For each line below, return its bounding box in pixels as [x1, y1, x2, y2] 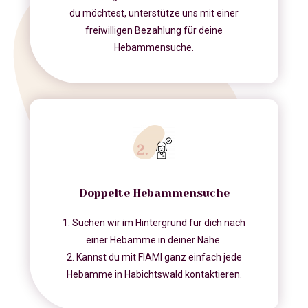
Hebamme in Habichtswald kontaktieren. [66, 269, 242, 280]
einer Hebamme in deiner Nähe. [86, 234, 222, 246]
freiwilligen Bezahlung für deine [85, 25, 223, 36]
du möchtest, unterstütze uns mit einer [69, 8, 239, 19]
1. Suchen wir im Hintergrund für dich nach [63, 217, 245, 229]
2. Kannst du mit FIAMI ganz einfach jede [66, 252, 242, 263]
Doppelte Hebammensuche [78, 186, 230, 200]
